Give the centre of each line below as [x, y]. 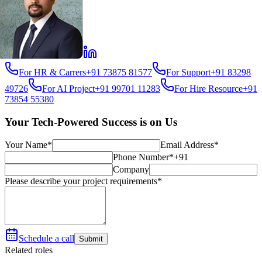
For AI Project [68, 88]
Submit [91, 239]
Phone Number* [143, 157]
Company [131, 170]
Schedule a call [46, 239]
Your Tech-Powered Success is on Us [91, 122]
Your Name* [28, 145]
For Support [188, 72]
